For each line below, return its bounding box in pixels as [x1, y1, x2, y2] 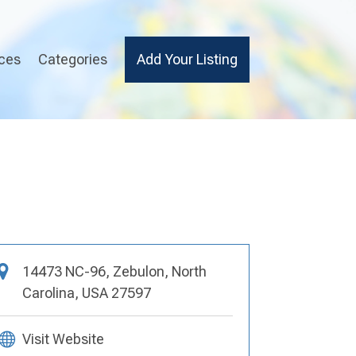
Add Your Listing [136, 51, 238, 68]
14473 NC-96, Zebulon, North [21, 262, 207, 280]
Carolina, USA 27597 [21, 284, 151, 301]
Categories [37, 51, 107, 68]
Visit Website [21, 330, 104, 347]
